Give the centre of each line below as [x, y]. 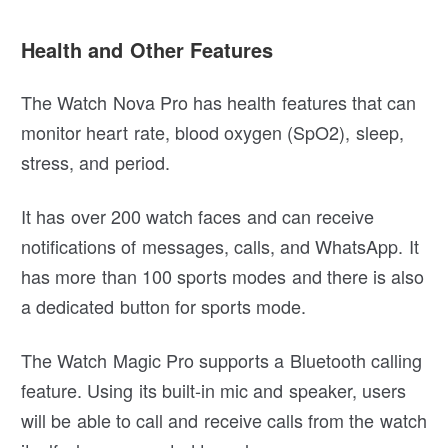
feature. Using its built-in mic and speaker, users [213, 389]
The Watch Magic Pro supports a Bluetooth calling [221, 359]
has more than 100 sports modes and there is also [223, 275]
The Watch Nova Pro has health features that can [219, 101]
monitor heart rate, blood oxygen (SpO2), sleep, [212, 131]
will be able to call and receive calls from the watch [224, 419]
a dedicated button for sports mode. [164, 305]
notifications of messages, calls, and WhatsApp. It [220, 245]
